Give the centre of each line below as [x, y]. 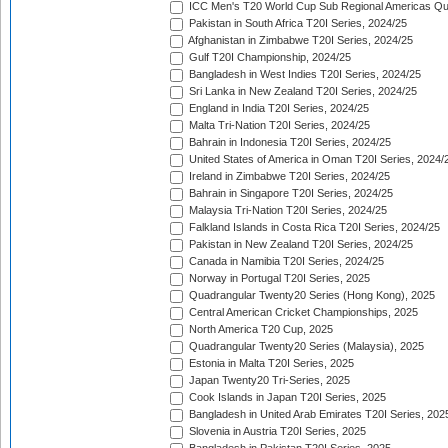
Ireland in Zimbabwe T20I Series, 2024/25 [288, 176]
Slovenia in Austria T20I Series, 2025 [276, 431]
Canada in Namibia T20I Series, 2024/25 [285, 261]
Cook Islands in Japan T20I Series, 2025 [286, 397]
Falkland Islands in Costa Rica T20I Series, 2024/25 [313, 227]
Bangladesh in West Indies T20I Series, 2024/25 [303, 74]
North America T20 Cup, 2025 [259, 329]
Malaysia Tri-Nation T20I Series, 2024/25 [286, 210]
